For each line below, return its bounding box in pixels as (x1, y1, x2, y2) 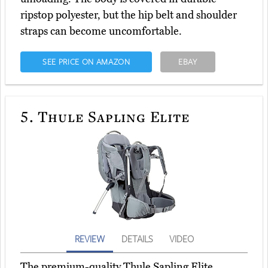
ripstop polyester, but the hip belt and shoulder (20, 8, 237, 22)
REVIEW (74, 233, 105, 245)
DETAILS (121, 233, 153, 245)
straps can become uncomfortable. (20, 25, 182, 38)
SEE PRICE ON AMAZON (42, 56, 130, 68)
